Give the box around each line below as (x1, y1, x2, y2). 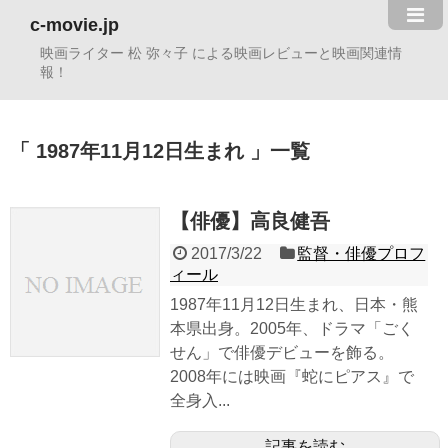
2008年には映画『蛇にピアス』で (170, 368, 414, 386)
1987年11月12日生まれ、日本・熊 (170, 296, 418, 314)
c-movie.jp (30, 15, 119, 35)
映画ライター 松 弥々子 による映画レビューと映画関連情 (40, 45, 402, 61)
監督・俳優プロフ (297, 245, 426, 263)
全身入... (170, 392, 230, 410)
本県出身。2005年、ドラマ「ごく (170, 320, 414, 338)
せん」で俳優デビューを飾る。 (170, 344, 394, 362)
